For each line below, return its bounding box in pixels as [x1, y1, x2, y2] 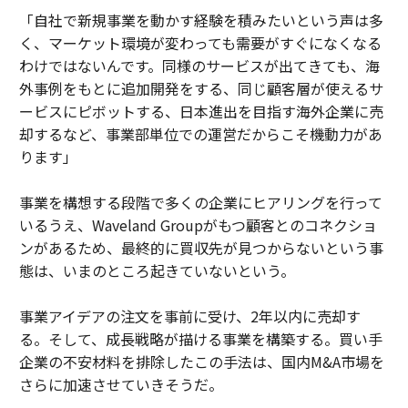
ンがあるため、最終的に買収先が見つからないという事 [18, 237, 383, 260]
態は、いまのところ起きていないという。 [18, 260, 295, 282]
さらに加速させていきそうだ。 [18, 373, 223, 396]
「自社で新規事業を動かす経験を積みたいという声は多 [18, 9, 383, 32]
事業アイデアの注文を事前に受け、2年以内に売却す [18, 305, 361, 328]
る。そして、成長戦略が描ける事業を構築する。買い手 [18, 328, 382, 351]
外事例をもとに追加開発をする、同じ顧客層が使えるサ [18, 77, 383, 100]
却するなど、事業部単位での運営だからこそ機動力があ [18, 123, 382, 146]
